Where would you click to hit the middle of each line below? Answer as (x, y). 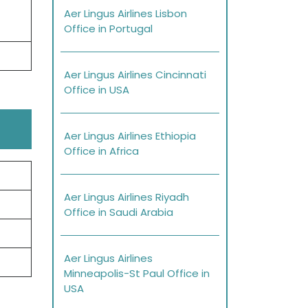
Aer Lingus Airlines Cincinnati (135, 75)
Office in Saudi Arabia (119, 212)
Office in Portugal (108, 29)
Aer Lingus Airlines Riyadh (126, 197)
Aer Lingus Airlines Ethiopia (130, 136)
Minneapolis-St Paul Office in (137, 274)
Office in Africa (101, 151)
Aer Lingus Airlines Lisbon (125, 14)
